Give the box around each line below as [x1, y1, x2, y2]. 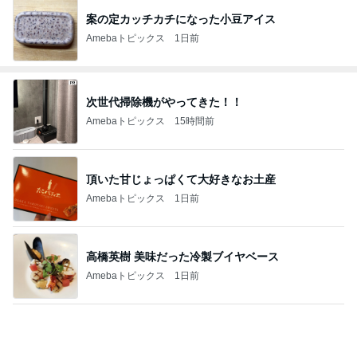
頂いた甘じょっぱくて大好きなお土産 [86, 172, 276, 186]
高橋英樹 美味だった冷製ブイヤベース [86, 249, 279, 263]
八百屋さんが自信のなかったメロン [86, 327, 265, 340]
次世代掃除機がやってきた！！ [86, 95, 242, 108]
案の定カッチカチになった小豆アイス [86, 12, 276, 25]
